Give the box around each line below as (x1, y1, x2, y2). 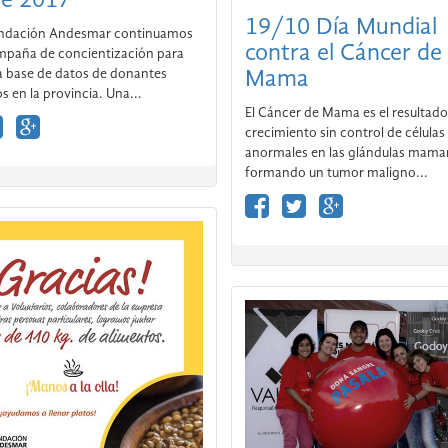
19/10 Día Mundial (245, 16, 437, 41)
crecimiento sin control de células (245, 126, 445, 141)
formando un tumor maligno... (245, 166, 428, 181)
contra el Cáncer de (245, 42, 442, 67)
